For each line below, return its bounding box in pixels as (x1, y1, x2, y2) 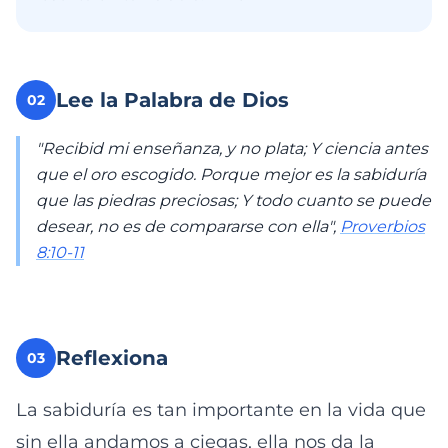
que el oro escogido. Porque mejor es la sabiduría (36, 165, 426, 184)
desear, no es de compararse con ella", (36, 217, 340, 236)
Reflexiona (56, 346, 168, 370)
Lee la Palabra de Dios (56, 88, 289, 112)
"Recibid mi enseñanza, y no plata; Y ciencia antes (36, 139, 428, 158)
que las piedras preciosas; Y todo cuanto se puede (36, 191, 431, 210)
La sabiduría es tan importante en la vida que (16, 399, 426, 421)
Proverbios (340, 217, 425, 236)
